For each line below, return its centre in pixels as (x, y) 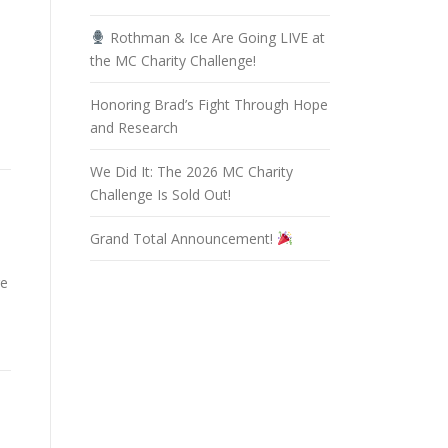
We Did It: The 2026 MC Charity (191, 171)
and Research (134, 127)
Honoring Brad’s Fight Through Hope (209, 104)
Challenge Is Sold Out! (160, 194)
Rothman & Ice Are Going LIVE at (215, 37)
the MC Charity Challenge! (173, 60)
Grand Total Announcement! (183, 238)
